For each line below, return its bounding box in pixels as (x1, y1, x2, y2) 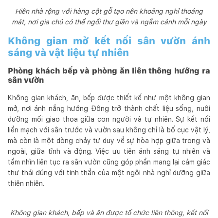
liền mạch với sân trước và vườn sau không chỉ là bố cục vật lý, (8, 126, 210, 134)
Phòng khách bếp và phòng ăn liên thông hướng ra (8, 66, 210, 75)
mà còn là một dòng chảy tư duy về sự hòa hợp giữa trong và (8, 136, 210, 145)
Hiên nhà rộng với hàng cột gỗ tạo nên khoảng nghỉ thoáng (15, 7, 203, 15)
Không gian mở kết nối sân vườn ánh (8, 35, 210, 47)
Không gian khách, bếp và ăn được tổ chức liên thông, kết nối (10, 208, 208, 217)
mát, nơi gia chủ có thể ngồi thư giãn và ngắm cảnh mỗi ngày (11, 18, 207, 26)
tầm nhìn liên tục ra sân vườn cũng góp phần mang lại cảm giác (8, 158, 210, 166)
